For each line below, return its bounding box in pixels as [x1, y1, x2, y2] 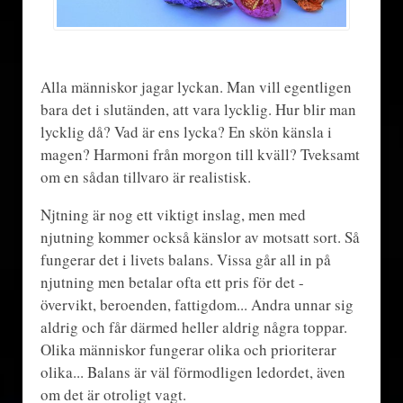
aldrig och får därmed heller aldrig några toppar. [40, 317, 347, 338]
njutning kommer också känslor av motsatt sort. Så [40, 227, 360, 248]
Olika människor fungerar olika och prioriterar [40, 339, 336, 361]
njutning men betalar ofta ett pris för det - [40, 272, 304, 293]
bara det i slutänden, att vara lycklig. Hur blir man [40, 99, 356, 121]
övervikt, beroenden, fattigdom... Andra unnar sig [40, 294, 354, 316]
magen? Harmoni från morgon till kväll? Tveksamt [40, 144, 360, 166]
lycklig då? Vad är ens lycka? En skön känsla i [40, 121, 332, 143]
